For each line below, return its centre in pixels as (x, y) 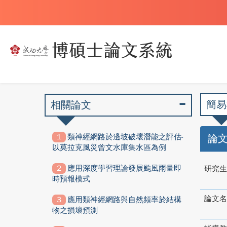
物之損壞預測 (75, 210)
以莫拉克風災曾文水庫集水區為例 (109, 147)
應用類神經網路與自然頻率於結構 (124, 200)
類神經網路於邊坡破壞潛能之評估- (126, 137)
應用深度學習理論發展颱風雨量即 (124, 168)
